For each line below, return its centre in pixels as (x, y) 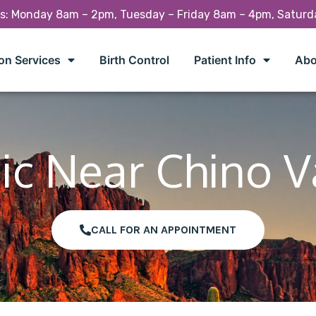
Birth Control (134, 60)
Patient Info (225, 60)
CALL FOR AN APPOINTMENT (164, 230)
